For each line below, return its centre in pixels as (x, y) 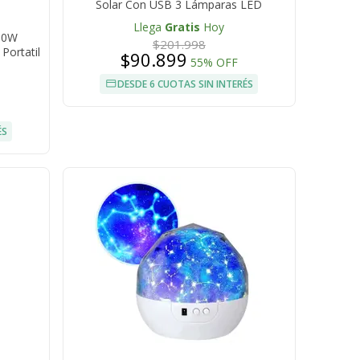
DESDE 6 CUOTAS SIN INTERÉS (186, 84)
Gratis (183, 27)
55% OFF (214, 63)
